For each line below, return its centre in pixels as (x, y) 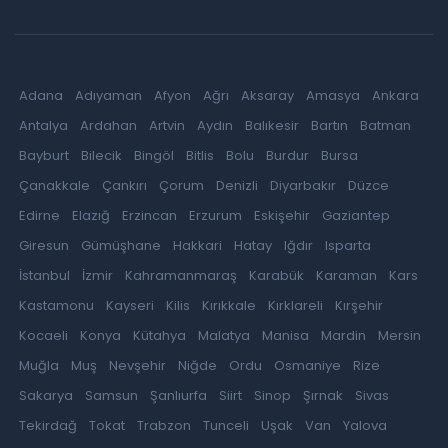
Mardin (343, 335)
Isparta (348, 245)
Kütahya (159, 335)
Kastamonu (56, 305)
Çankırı (124, 185)
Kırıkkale (229, 305)
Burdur (287, 155)
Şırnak (323, 395)
